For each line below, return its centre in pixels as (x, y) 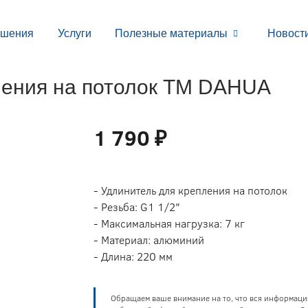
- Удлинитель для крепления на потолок (191, 190)
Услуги (74, 33)
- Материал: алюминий (149, 240)
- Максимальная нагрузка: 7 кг (169, 223)
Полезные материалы (172, 33)
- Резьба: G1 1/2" (137, 207)
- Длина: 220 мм (133, 256)
